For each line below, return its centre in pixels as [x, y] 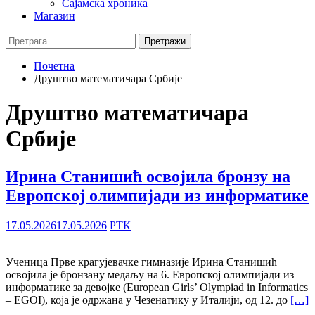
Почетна [54, 66]
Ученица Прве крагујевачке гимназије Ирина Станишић [141, 262]
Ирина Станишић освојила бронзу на [148, 176]
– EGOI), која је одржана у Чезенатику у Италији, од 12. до [148, 300]
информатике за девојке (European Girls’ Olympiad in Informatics [157, 287]
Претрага [27, 39]
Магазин [54, 16]
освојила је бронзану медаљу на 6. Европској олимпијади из [150, 274]
